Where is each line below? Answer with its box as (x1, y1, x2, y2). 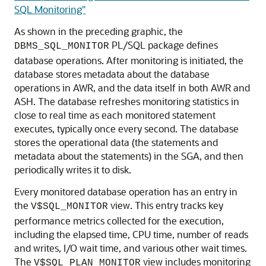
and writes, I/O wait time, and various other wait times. (14, 242, 247, 255)
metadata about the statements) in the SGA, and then (14, 150, 243, 163)
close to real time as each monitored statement (14, 109, 216, 122)
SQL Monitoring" (14, 3, 85, 16)
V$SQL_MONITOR (31, 201, 108, 213)
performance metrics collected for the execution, (14, 214, 224, 227)
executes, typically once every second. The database (14, 122, 239, 135)
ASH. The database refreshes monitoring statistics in (14, 95, 239, 108)
